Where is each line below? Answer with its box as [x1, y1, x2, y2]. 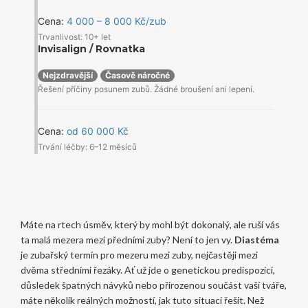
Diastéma [234, 234, 279, 246]
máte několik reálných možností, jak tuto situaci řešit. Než [20, 294, 264, 307]
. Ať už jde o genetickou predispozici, [120, 264, 275, 276]
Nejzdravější [42, 70, 93, 81]
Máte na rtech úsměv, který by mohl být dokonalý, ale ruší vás [20, 219, 280, 231]
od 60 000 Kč [66, 125, 129, 137]
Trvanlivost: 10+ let [37, 32, 111, 43]
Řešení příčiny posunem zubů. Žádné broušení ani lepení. [37, 84, 254, 95]
